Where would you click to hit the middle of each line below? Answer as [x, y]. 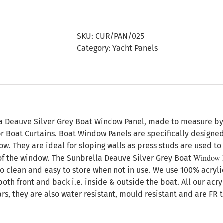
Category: [95, 48]
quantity [122, 76]
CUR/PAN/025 [120, 36]
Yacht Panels [135, 48]
